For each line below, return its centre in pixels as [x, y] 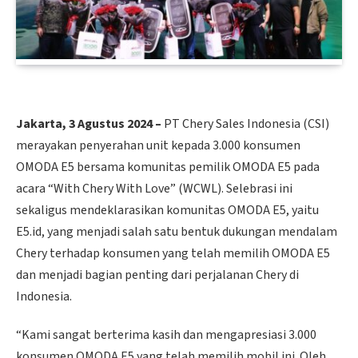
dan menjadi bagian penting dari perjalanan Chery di [157, 275]
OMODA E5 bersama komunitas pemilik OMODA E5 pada [168, 167]
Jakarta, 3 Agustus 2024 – [90, 124]
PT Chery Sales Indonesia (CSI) [247, 124]
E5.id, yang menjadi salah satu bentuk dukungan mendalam [177, 232]
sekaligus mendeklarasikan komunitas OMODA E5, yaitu [167, 211]
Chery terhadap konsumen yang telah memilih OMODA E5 [173, 254]
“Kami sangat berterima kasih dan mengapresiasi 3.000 [166, 335]
